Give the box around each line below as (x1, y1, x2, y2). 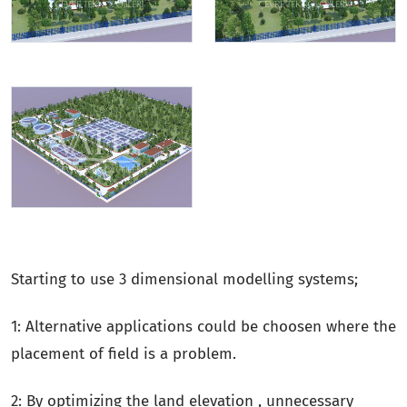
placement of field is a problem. (11, 343, 236, 363)
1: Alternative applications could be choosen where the (11, 316, 396, 336)
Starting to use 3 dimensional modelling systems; (11, 269, 358, 289)
